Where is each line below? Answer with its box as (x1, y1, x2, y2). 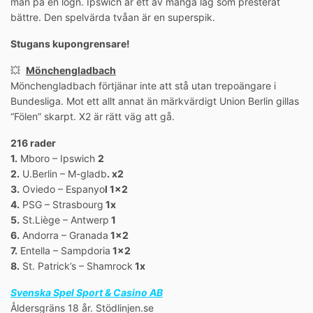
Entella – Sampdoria (17, 245, 110, 257)
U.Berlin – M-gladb (20, 168, 107, 180)
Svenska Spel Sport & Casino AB (10, 286, 163, 299)
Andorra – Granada (20, 229, 108, 242)
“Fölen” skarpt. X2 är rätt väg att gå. (10, 110, 175, 123)
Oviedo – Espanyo (20, 183, 105, 196)
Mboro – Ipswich (17, 152, 98, 165)
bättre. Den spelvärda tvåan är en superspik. (10, 11, 215, 24)
